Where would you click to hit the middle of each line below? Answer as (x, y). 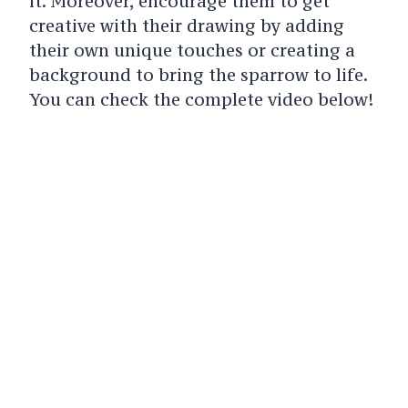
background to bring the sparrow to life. (198, 74)
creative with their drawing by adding (186, 25)
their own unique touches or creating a (192, 50)
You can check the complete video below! (201, 99)
